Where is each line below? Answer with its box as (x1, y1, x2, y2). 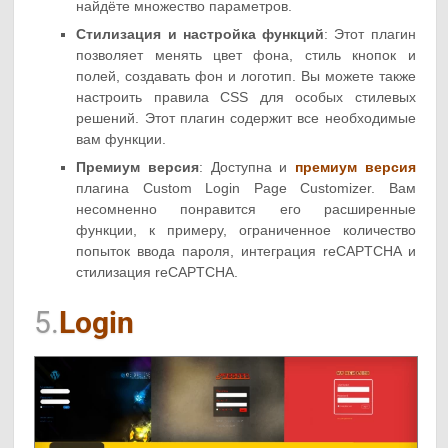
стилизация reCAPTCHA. (76, 263, 239, 280)
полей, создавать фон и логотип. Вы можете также (76, 67, 416, 84)
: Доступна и (199, 158, 295, 175)
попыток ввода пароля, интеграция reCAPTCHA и (76, 242, 416, 259)
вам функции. (76, 130, 167, 147)
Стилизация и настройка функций (76, 25, 325, 42)
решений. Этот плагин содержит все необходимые (76, 109, 416, 126)
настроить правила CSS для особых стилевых (76, 88, 416, 105)
